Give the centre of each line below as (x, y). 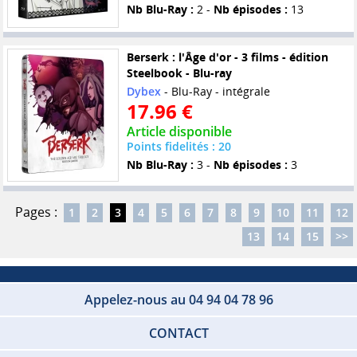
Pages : (36, 212)
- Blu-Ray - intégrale (215, 91)
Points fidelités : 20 (178, 146)
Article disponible (179, 131)
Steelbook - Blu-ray (179, 73)
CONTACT (178, 333)
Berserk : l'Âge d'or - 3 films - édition (227, 57)
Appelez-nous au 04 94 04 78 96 (178, 300)
